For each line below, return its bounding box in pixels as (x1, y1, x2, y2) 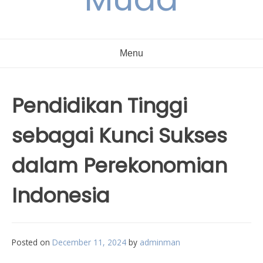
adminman (140, 237, 180, 248)
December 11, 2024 (52, 237, 126, 248)
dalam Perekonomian (12, 151, 227, 180)
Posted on (12, 237, 52, 248)
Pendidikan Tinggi (12, 92, 187, 120)
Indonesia (12, 181, 110, 210)
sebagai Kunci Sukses (12, 122, 227, 150)
